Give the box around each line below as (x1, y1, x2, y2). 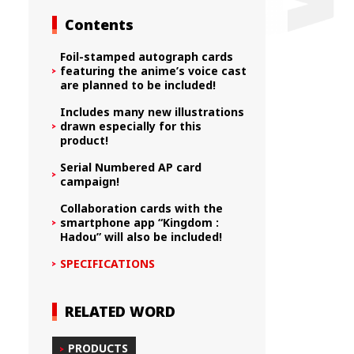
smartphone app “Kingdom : (60, 214, 220, 230)
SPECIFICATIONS (60, 255, 156, 271)
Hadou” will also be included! (60, 228, 223, 244)
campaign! (60, 173, 120, 189)
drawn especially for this (60, 118, 202, 134)
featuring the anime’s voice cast (60, 62, 247, 78)
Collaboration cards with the (60, 200, 224, 216)
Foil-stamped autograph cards (60, 48, 234, 64)
